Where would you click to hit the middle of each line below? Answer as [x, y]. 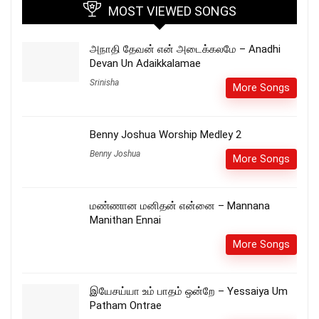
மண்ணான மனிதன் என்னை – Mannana [180, 205]
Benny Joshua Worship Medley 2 [166, 134]
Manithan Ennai [125, 220]
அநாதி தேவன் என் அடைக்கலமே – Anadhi [185, 49]
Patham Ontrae [126, 305]
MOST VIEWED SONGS [172, 11]
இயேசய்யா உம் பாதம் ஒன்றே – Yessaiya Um [189, 291]
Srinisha [104, 82]
